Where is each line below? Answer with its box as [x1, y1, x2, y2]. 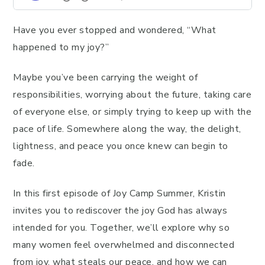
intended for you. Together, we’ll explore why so [13, 221, 230, 234]
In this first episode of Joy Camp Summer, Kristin [13, 187, 226, 200]
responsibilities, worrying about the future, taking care [13, 88, 251, 101]
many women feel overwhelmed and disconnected [13, 238, 234, 251]
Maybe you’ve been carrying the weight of [13, 71, 198, 84]
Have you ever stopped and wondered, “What [13, 24, 216, 37]
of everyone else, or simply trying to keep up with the [13, 105, 251, 118]
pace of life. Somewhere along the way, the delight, [13, 122, 241, 135]
